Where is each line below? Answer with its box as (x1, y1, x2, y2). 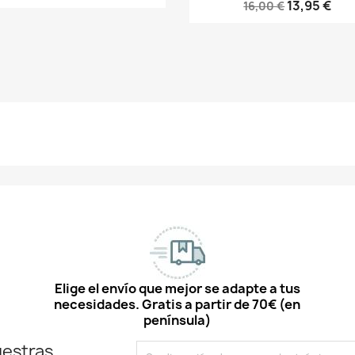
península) (143, 311, 212, 329)
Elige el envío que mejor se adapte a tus (54, 280, 300, 297)
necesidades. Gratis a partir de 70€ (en (54, 296, 301, 313)
